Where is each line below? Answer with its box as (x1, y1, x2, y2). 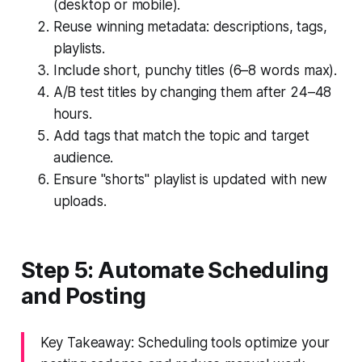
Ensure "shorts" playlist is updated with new (53, 170, 328, 187)
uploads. (53, 192, 107, 209)
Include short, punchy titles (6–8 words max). (53, 61, 338, 78)
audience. (53, 149, 114, 166)
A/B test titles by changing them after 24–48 (53, 83, 332, 100)
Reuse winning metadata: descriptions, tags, (53, 18, 327, 35)
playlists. (53, 40, 106, 57)
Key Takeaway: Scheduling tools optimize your (40, 334, 330, 351)
